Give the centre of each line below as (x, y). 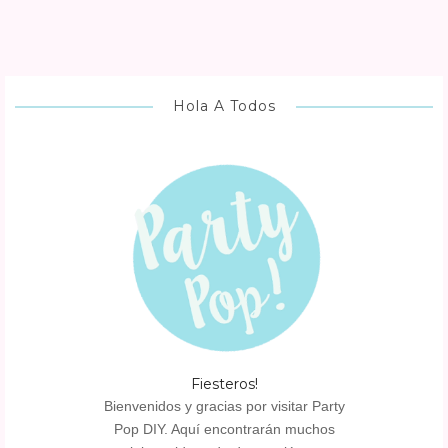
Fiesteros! (224, 383)
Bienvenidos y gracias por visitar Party (224, 405)
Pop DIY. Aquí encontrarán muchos (224, 428)
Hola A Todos (224, 106)
